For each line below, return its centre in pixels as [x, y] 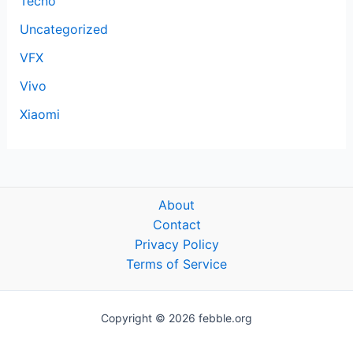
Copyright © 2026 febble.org [176, 318]
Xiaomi [39, 114]
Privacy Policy [176, 244]
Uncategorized [63, 29]
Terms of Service [176, 264]
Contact [176, 224]
